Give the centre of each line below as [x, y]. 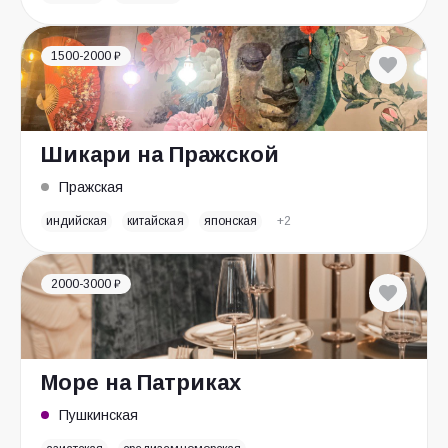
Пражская [91, 187]
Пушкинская [98, 415]
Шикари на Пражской [160, 154]
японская [230, 221]
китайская [155, 221]
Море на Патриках [141, 382]
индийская [77, 221]
